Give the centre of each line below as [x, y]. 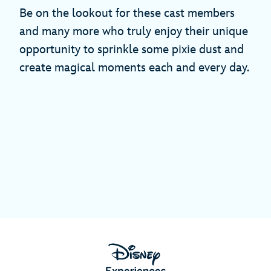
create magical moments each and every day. [134, 68]
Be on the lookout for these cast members [127, 14]
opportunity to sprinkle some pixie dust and [132, 50]
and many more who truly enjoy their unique [134, 32]
